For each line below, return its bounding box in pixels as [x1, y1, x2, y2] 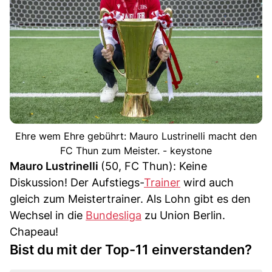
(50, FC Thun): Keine [101, 159, 207, 172]
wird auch [180, 175, 234, 189]
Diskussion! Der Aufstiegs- [10, 175, 144, 189]
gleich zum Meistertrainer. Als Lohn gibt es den [10, 192, 251, 205]
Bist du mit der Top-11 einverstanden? [10, 241, 252, 257]
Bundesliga [86, 208, 141, 222]
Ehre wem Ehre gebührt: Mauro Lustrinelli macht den [15, 129, 257, 142]
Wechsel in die [10, 208, 86, 222]
